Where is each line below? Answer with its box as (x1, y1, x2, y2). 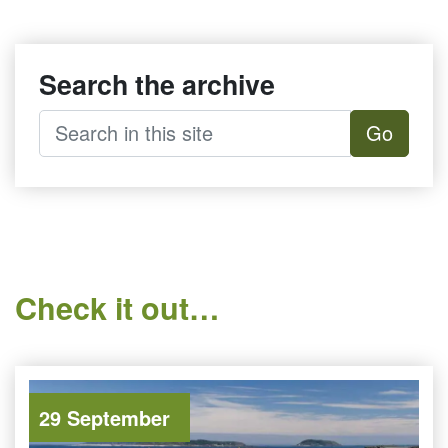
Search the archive (39, 64, 275, 103)
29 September (39, 403, 170, 433)
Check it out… (15, 285, 220, 329)
